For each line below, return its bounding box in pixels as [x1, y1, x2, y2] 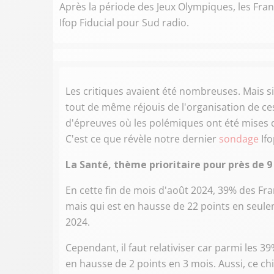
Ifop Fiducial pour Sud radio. [59, 16, 189, 29]
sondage [219, 132, 259, 146]
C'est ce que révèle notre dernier [65, 132, 219, 146]
